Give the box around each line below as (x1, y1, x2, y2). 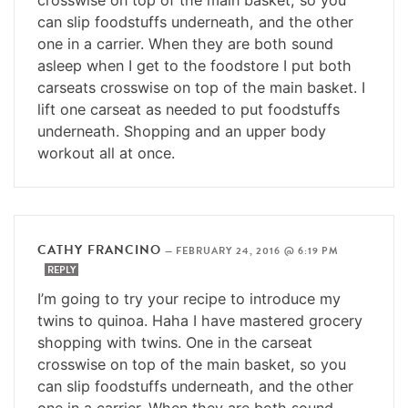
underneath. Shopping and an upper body (37, 121, 326, 140)
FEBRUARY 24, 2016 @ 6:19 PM (175, 242, 340, 259)
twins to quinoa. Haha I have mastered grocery (37, 311, 362, 330)
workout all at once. (37, 143, 175, 162)
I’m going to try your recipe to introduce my (37, 289, 341, 308)
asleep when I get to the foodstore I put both (37, 56, 352, 75)
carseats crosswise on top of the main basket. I (37, 77, 365, 97)
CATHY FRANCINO (37, 240, 162, 260)
